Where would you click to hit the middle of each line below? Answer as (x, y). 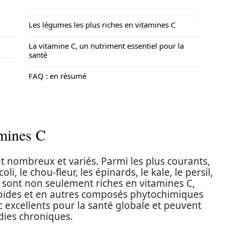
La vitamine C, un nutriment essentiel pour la (106, 46)
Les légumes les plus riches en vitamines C (102, 25)
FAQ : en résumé (58, 76)
